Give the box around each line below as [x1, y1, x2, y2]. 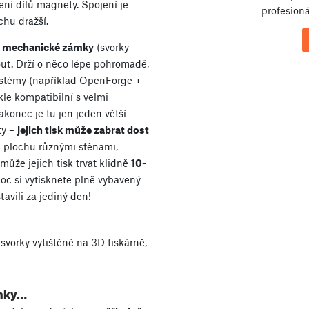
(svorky [94, 41, 129, 54]
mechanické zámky [2, 41, 94, 54]
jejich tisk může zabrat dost [17, 123, 149, 137]
